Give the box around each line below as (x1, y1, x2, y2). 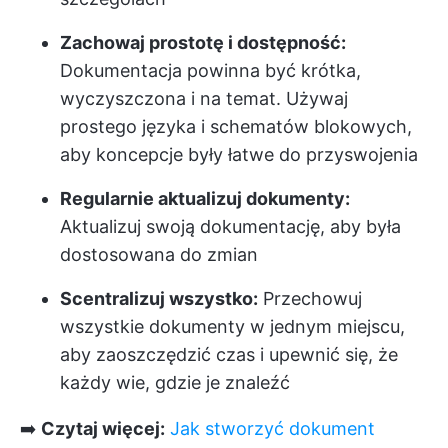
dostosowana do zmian (60, 244, 258, 265)
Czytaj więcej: (41, 418, 165, 439)
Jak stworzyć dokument (170, 418, 375, 439)
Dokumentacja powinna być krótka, (60, 60, 361, 81)
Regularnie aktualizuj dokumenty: (60, 188, 350, 209)
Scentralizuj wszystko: (60, 288, 258, 309)
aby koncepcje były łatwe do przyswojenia (60, 144, 418, 165)
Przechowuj (258, 288, 362, 309)
